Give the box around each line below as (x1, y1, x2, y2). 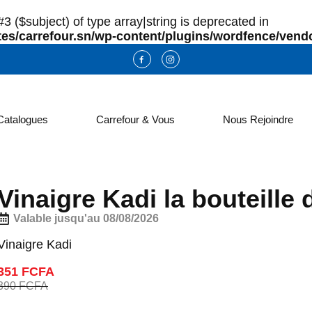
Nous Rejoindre (222, 114, 293, 125)
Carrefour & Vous (95, 114, 175, 125)
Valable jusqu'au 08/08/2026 (13, 212, 159, 224)
